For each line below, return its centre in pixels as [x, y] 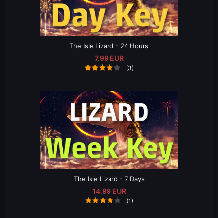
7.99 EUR [109, 58]
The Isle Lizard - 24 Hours [109, 45]
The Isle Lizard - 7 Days [109, 178]
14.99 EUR [109, 191]
